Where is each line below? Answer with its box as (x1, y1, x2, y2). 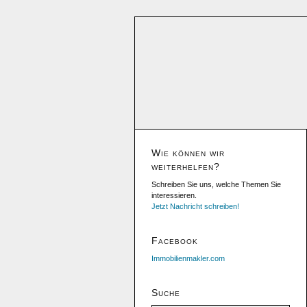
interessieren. (151, 191, 197, 199)
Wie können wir (151, 147, 225, 158)
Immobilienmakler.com (151, 254, 225, 262)
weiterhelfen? (151, 161, 220, 172)
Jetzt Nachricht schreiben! (151, 202, 239, 210)
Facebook (151, 235, 198, 246)
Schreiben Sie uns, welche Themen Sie (151, 180, 281, 188)
